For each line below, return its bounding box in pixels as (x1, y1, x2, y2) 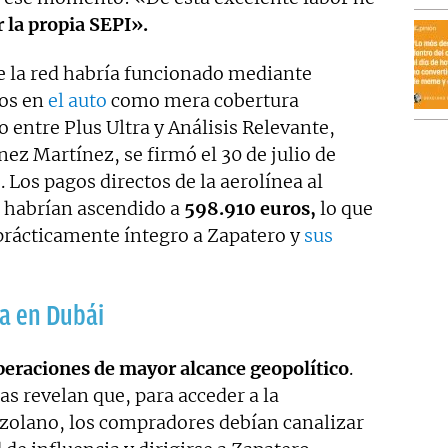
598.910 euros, (184, 197, 320, 221)
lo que (320, 197, 373, 221)
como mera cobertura (107, 89, 299, 113)
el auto (48, 89, 107, 113)
